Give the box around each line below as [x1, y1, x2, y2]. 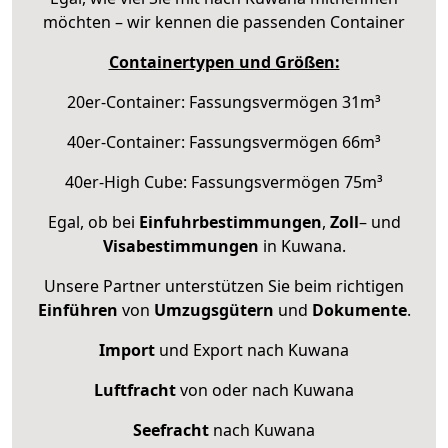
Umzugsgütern [153, 298, 274, 321]
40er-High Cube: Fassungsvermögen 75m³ [65, 170, 383, 193]
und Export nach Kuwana [155, 338, 349, 361]
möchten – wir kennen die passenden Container [43, 10, 405, 33]
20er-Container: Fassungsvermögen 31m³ [67, 90, 381, 113]
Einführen [37, 298, 118, 321]
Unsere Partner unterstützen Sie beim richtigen [44, 274, 404, 297]
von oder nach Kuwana [176, 378, 354, 401]
